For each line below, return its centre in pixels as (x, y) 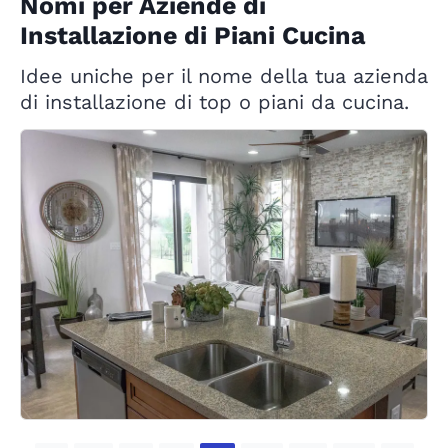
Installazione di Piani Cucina (192, 36)
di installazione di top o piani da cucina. (214, 102)
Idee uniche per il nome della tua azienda (224, 76)
